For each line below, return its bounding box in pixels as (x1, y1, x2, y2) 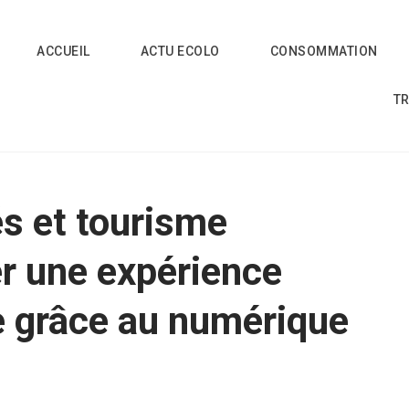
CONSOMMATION (269, 44, 378, 58)
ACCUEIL (37, 44, 90, 58)
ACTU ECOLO (140, 44, 220, 58)
